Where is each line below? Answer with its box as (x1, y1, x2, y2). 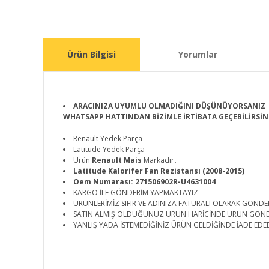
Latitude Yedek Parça (73, 144, 145, 154)
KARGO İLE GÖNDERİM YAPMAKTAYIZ (73, 187, 198, 198)
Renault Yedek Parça (73, 133, 142, 144)
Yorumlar (178, 49, 217, 60)
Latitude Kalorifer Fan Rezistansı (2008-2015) (73, 166, 244, 176)
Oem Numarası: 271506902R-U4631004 (73, 177, 216, 187)
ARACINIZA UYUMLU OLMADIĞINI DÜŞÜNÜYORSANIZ (73, 101, 265, 111)
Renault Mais (92, 155, 144, 165)
